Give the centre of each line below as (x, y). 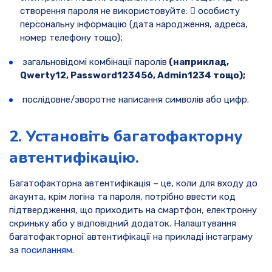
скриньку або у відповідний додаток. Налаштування (123, 223)
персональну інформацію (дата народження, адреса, (134, 25)
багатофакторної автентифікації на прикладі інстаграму (131, 236)
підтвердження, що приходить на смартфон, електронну (133, 210)
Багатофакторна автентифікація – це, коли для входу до (133, 183)
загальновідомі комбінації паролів (93, 62)
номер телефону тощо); (71, 38)
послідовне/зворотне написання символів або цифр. (134, 100)
